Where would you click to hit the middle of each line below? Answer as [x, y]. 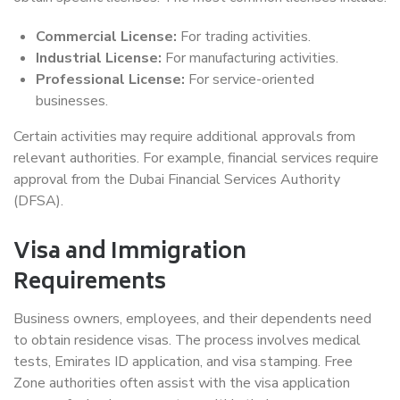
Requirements [90, 283]
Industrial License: [99, 58]
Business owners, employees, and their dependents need [192, 319]
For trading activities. [244, 37]
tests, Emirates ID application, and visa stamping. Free [183, 362]
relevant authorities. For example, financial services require [196, 158]
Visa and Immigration [130, 253]
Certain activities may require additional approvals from [184, 137]
